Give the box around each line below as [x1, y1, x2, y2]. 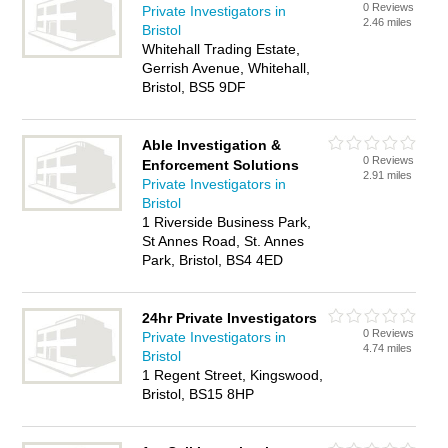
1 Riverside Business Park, [142, 214, 312, 230]
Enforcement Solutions [142, 157, 300, 173]
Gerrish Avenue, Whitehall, [142, 60, 311, 76]
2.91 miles [363, 169, 413, 181]
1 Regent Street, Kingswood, [142, 367, 324, 383]
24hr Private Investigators [142, 310, 318, 326]
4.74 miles [363, 342, 413, 354]
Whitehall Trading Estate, [142, 41, 301, 57]
